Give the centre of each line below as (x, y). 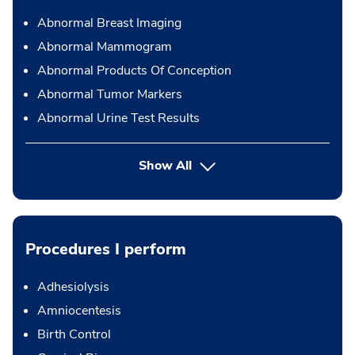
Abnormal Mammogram (105, 46)
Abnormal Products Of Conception (134, 70)
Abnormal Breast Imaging (109, 23)
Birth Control (74, 334)
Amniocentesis (79, 310)
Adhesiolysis (73, 286)
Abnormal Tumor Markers (110, 94)
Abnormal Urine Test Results (118, 118)
